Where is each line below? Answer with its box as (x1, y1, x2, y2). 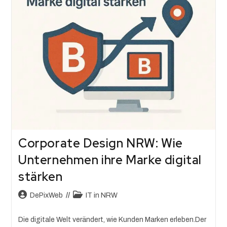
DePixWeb (29, 192, 63, 200)
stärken (18, 169, 63, 185)
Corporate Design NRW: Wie (18, 135, 183, 152)
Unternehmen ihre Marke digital (18, 152, 202, 168)
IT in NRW (85, 192, 118, 200)
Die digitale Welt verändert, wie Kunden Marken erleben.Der (18, 216, 206, 224)
